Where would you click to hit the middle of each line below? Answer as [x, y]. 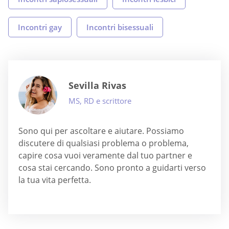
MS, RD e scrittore [100, 100]
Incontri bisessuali [120, 27]
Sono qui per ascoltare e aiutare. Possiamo [101, 131]
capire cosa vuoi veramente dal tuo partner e [105, 155]
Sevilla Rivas [97, 85]
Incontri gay [40, 27]
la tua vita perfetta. [55, 180]
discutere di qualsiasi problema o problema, [104, 143]
